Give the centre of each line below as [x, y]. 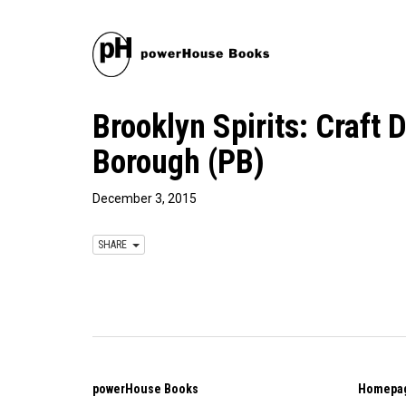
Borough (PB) [179, 162]
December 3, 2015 [145, 198]
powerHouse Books [145, 389]
